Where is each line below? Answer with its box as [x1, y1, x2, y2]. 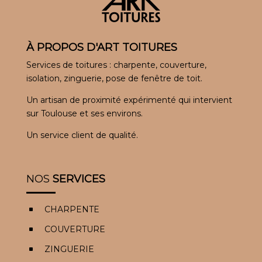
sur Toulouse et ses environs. [26, 108, 143, 119]
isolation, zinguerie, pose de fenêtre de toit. [26, 73, 202, 84]
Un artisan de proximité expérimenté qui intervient [26, 94, 232, 105]
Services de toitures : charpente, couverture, [26, 59, 206, 70]
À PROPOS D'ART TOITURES [26, 40, 177, 54]
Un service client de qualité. [26, 129, 138, 140]
